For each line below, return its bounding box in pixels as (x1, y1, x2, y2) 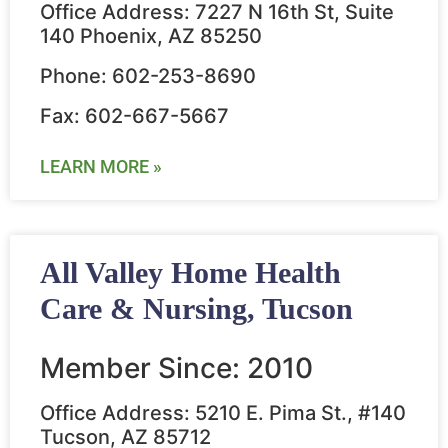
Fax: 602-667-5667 (40, 104, 229, 129)
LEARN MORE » (40, 156, 162, 178)
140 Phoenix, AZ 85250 (40, 24, 262, 49)
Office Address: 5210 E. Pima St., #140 (40, 401, 406, 426)
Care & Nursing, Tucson (40, 292, 353, 326)
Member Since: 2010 (40, 351, 313, 386)
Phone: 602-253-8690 (40, 64, 256, 89)
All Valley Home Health (40, 256, 341, 290)
